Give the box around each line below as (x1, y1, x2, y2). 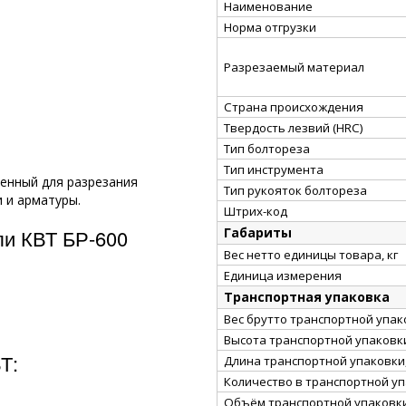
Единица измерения (224, 266, 342, 284)
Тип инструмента (224, 160, 324, 178)
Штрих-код (224, 202, 287, 219)
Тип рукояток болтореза (224, 181, 367, 198)
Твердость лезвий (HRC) (224, 119, 363, 136)
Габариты (224, 223, 292, 241)
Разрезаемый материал (224, 58, 364, 75)
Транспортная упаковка (224, 287, 390, 305)
